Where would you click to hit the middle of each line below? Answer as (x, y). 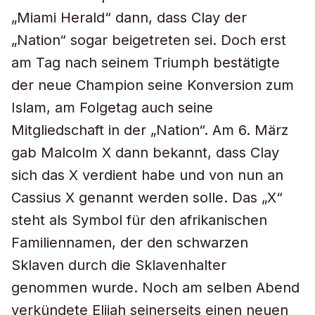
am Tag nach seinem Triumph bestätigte (146, 63)
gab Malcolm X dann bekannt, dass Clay (145, 153)
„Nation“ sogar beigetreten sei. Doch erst (149, 40)
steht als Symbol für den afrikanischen (139, 220)
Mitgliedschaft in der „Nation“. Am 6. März (150, 130)
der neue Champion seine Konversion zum (153, 85)
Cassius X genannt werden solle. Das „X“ (147, 198)
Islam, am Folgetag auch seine (112, 108)
